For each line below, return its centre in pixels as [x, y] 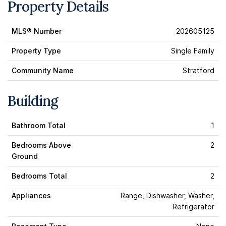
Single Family [193, 51]
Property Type [36, 51]
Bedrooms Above [41, 145]
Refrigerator [193, 207]
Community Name [43, 70]
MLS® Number [37, 31]
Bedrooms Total [39, 176]
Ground [25, 156]
